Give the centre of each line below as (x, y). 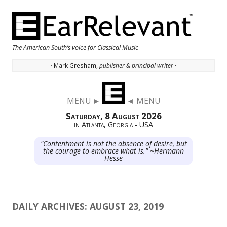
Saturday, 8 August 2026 (113, 116)
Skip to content (190, 88)
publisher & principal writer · (138, 66)
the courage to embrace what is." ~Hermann (113, 151)
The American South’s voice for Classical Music (75, 47)
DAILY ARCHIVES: (51, 206)
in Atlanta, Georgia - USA (113, 125)
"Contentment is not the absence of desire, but (113, 144)
